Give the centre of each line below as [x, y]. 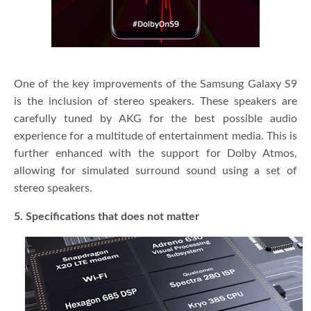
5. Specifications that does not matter [107, 216]
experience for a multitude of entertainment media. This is [155, 136]
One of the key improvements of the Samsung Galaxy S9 [155, 84]
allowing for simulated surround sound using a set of [155, 170]
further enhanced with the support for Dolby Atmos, [155, 153]
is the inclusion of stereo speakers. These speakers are [155, 101]
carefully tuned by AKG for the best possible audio [155, 118]
